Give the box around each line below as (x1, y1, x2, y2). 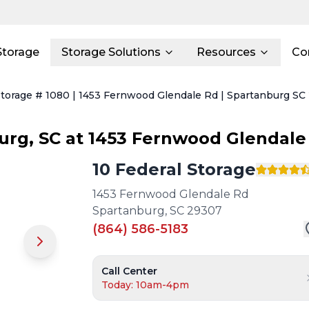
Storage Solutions (61, 46, 161, 59)
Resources (197, 46, 256, 59)
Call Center (101, 265, 158, 277)
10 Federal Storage (92, 159, 257, 179)
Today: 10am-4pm (101, 279, 190, 291)
